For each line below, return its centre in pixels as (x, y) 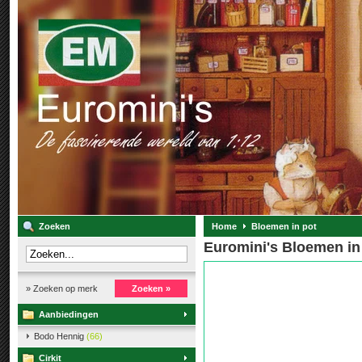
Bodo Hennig (60, 336)
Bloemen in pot (284, 226)
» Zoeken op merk (62, 288)
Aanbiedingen (69, 314)
